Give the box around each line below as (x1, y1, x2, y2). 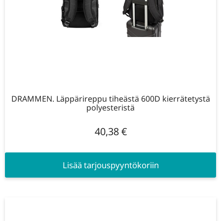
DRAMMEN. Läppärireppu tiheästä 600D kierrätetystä (11, 93, 210, 105)
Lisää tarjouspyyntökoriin (62, 159, 159, 171)
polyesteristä (86, 102, 135, 113)
